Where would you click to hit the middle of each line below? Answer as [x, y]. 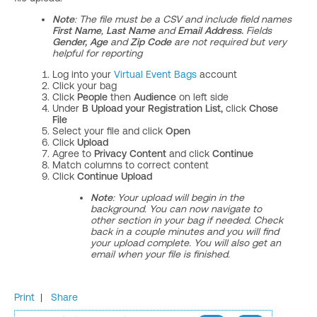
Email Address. [212, 30]
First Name [77, 30]
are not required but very [230, 42]
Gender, [71, 42]
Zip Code [152, 42]
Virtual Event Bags [155, 74]
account [217, 74]
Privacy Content [132, 154]
